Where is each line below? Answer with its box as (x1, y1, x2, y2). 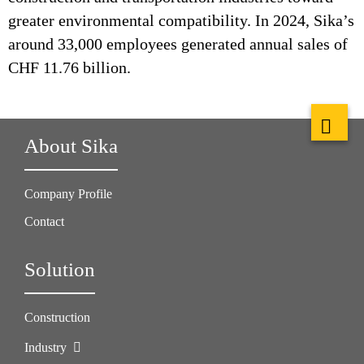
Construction (24, 310, 90, 324)
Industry (24, 340, 70, 354)
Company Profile (24, 187, 112, 201)
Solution (24, 258, 95, 280)
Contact (24, 214, 64, 228)
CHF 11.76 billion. (8, 58, 131, 76)
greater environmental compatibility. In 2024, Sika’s (8, 11, 354, 29)
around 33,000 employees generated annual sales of (8, 35, 348, 53)
